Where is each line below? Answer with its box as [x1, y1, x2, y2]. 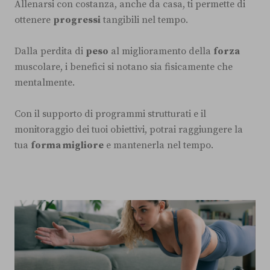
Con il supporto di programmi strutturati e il [14, 107, 206, 120]
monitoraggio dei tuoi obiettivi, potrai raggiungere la [14, 123, 243, 136]
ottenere [14, 13, 53, 26]
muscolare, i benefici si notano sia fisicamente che [14, 60, 233, 73]
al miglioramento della [108, 45, 213, 57]
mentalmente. [14, 76, 75, 89]
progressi [53, 13, 101, 26]
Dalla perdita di [14, 45, 86, 57]
